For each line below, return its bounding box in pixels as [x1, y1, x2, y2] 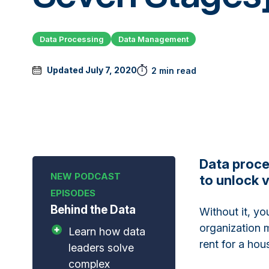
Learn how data [68, 225, 145, 238]
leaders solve [68, 241, 134, 254]
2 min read [151, 65, 196, 76]
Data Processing [39, 34, 104, 44]
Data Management [118, 34, 189, 44]
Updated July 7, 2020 [46, 65, 137, 76]
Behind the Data [50, 202, 136, 217]
